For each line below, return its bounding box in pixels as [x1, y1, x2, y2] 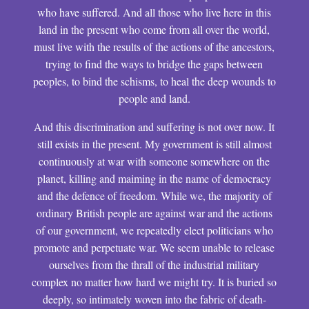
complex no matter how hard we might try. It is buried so [32, 275, 277, 289]
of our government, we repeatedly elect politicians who [35, 223, 273, 237]
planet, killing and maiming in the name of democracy [37, 171, 272, 186]
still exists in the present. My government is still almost [37, 137, 272, 151]
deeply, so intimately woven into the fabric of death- [42, 292, 266, 306]
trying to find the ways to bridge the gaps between [46, 57, 263, 71]
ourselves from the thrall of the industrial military [49, 257, 260, 272]
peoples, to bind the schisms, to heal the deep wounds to [32, 74, 276, 88]
